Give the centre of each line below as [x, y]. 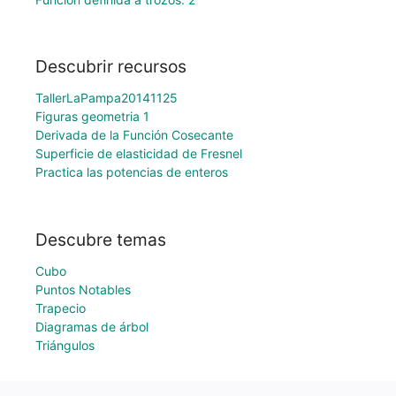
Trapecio [61, 308]
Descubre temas [101, 240]
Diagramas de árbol [92, 327]
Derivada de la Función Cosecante [134, 135]
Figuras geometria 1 [92, 117]
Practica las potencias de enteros [132, 172]
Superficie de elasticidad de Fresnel [139, 154]
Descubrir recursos [111, 67]
